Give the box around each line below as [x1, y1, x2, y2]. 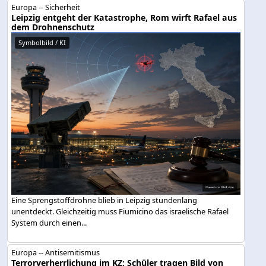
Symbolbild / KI [18, 37, 66, 47]
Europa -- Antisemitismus [11, 246, 100, 258]
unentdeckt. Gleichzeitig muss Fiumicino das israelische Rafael [11, 206, 229, 217]
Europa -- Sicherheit [11, 1, 81, 12]
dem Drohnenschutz [11, 21, 95, 33]
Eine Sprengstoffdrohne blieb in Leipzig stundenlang [11, 195, 198, 206]
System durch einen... [11, 217, 87, 229]
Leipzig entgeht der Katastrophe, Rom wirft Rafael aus [11, 11, 237, 23]
